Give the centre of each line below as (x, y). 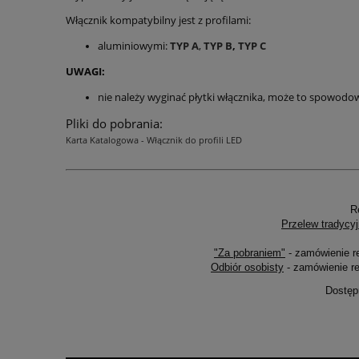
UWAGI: (85, 72)
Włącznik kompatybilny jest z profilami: (158, 20)
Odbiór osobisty (247, 267)
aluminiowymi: (134, 46)
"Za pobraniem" (250, 252)
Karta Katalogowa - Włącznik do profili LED (154, 140)
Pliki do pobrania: (114, 124)
